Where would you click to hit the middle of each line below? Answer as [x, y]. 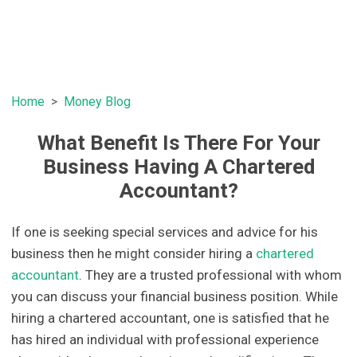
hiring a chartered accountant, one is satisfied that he [171, 318]
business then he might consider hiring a [134, 253]
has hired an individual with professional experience [165, 339]
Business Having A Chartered [178, 166]
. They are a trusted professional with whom [211, 275]
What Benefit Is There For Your [178, 142]
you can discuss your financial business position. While [175, 296]
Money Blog [98, 101]
